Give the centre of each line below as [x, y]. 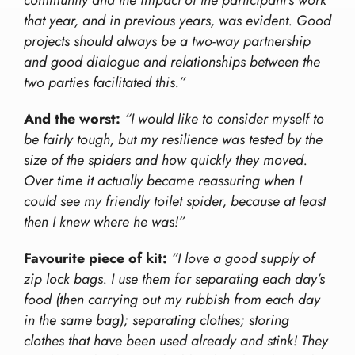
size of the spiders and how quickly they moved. [166, 160]
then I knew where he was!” [104, 222]
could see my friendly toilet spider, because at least [175, 202]
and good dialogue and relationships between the [172, 62]
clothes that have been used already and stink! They [176, 341]
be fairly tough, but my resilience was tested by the [173, 140]
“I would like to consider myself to [224, 119]
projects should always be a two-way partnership [167, 42]
